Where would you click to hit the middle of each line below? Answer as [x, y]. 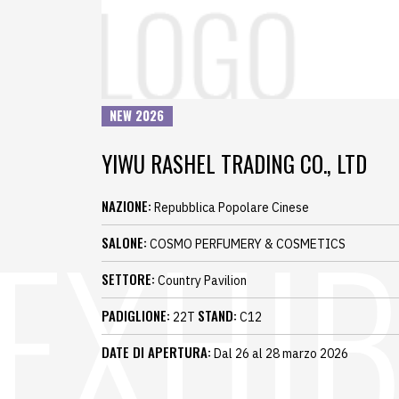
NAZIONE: [126, 206]
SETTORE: [128, 279]
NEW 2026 [137, 116]
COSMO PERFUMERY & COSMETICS [246, 244]
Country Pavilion [201, 281]
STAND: [217, 316]
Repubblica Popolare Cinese [230, 208]
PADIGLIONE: [136, 316]
